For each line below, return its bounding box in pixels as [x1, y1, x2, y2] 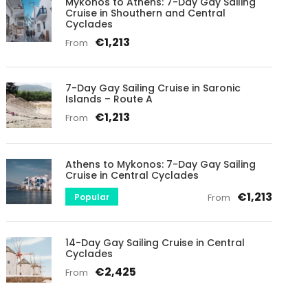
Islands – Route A [65, 91, 153, 106]
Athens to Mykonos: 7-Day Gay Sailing [65, 157, 256, 171]
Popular [74, 190, 110, 203]
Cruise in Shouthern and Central [65, 5, 226, 20]
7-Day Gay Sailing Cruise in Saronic [65, 80, 241, 95]
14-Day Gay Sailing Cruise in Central [65, 235, 245, 250]
